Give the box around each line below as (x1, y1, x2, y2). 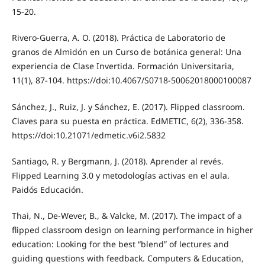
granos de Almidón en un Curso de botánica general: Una (11, 46, 241, 58)
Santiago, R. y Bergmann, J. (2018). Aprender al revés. (11, 155, 224, 167)
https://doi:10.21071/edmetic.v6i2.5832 (11, 129, 166, 141)
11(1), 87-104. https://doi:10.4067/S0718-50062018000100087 (11, 75, 251, 86)
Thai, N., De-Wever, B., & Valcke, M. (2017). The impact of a (11, 209, 242, 221)
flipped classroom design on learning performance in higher (11, 224, 253, 235)
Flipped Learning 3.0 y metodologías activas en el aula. (11, 169, 230, 181)
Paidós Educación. (11, 183, 83, 195)
